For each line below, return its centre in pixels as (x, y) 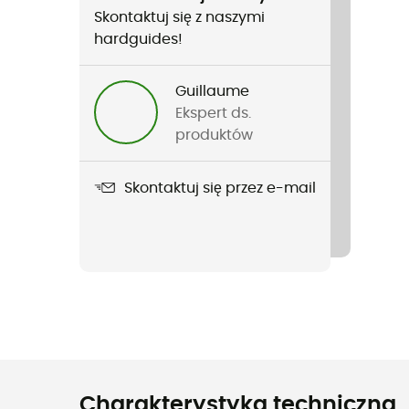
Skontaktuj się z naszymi (179, 17)
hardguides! (138, 39)
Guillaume (213, 91)
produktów (215, 135)
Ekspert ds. (214, 113)
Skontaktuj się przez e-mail (220, 188)
